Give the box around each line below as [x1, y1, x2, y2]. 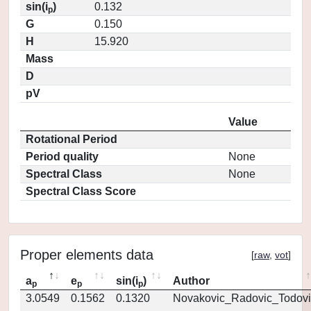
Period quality [26, 151, 99, 162]
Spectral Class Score [26, 185, 136, 197]
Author [173, 275, 210, 287]
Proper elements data [20, 247, 153, 262]
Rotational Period [26, 133, 117, 145]
